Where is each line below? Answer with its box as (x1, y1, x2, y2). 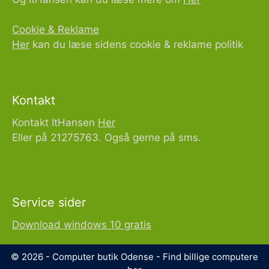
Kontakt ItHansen (12, 116, 98, 128)
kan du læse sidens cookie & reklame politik (29, 38, 243, 50)
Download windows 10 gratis (12, 218, 151, 231)
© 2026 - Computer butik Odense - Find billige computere (11, 250, 258, 262)
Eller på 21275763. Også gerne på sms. (12, 131, 201, 144)
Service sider (12, 195, 86, 210)
